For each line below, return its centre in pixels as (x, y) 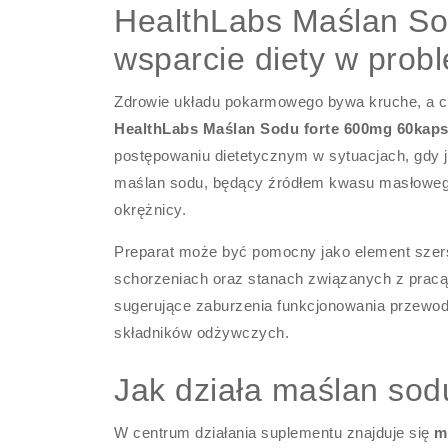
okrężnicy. (150, 209)
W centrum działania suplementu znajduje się (274, 432)
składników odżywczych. (202, 332)
